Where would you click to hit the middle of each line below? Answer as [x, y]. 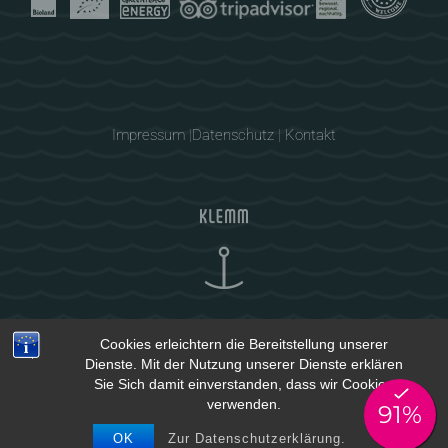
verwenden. [243, 404]
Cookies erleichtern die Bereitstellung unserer [243, 344]
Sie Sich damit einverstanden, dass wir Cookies [244, 384]
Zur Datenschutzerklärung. [256, 438]
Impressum [148, 134]
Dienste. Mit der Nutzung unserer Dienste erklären [243, 364]
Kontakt [310, 134]
